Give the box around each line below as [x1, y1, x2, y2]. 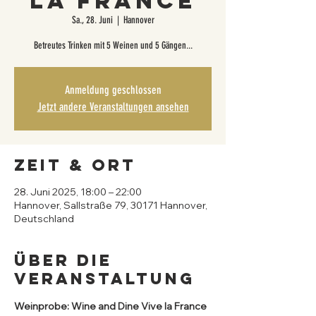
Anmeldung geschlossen [64, 83, 162, 97]
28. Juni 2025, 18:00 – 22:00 [14, 186, 142, 198]
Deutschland [14, 212, 74, 225]
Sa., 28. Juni [71, 14, 113, 26]
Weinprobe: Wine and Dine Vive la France [14, 300, 209, 312]
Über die [14, 250, 112, 270]
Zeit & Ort [14, 155, 136, 175]
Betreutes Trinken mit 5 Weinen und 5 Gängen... [33, 39, 193, 51]
